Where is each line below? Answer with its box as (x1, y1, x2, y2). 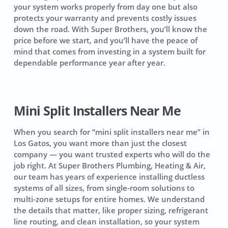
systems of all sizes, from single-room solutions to (13, 182, 194, 193)
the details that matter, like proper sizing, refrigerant (13, 205, 208, 215)
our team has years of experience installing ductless (13, 171, 205, 182)
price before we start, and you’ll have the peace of (13, 35, 197, 46)
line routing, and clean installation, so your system (13, 216, 199, 226)
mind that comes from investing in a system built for (13, 46, 206, 57)
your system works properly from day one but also (13, 2, 197, 12)
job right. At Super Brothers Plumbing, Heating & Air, (13, 160, 206, 170)
